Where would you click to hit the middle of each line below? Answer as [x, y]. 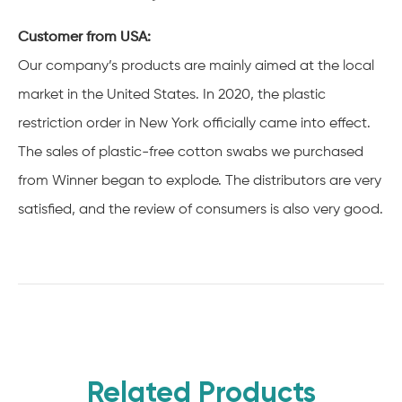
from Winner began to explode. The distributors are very [200, 181]
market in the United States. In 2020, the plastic [172, 95]
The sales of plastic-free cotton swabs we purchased [191, 152]
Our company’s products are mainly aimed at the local [196, 66]
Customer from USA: [86, 37]
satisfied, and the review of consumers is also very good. [201, 210]
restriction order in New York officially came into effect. [194, 123]
